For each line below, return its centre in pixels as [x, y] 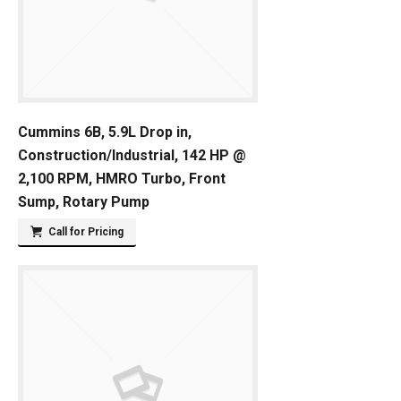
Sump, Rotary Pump [84, 202]
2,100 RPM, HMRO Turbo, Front [122, 179]
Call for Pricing [86, 232]
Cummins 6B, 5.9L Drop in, [105, 132]
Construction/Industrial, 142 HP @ [132, 155]
